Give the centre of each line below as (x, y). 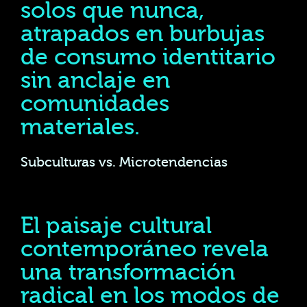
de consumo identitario (148, 57)
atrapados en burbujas (143, 34)
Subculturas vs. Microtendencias (124, 162)
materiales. (80, 127)
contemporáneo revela (145, 249)
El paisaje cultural (116, 226)
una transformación (128, 272)
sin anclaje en (95, 81)
